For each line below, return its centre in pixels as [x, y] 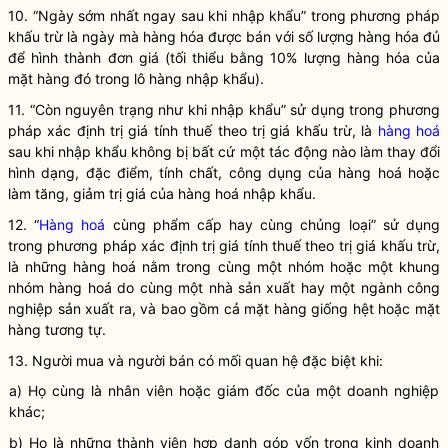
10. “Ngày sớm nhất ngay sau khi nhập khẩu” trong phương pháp [224, 15]
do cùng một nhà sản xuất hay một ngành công [276, 287]
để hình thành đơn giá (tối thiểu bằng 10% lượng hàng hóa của [224, 57]
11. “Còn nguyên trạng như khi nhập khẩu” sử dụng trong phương [224, 109]
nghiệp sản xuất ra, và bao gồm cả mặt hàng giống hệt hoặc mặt [224, 308]
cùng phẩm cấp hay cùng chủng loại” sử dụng [273, 224]
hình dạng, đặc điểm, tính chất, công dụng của [173, 172]
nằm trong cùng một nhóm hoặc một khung [288, 266]
